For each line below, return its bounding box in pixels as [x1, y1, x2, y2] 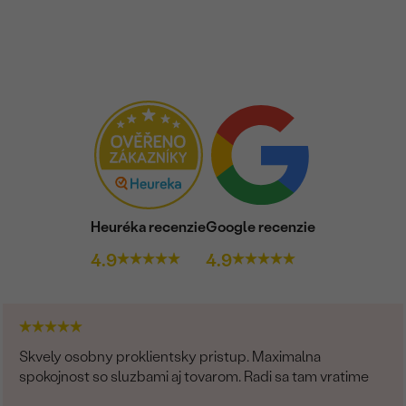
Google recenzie [206, 217, 315, 236]
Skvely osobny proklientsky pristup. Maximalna [19, 347, 322, 365]
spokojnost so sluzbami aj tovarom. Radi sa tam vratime [19, 367, 370, 385]
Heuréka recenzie [91, 217, 206, 236]
